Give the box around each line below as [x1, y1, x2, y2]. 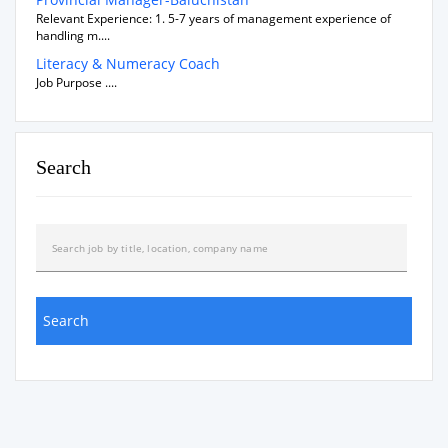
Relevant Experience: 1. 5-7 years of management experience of [36, 10, 391, 28]
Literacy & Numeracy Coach [36, 54, 220, 74]
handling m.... [36, 27, 110, 45]
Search [36, 156, 91, 179]
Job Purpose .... [36, 74, 117, 92]
